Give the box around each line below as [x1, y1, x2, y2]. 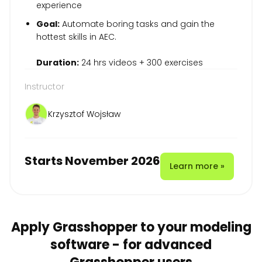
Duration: [36, 56, 79, 68]
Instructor [25, 80, 64, 92]
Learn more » [170, 160, 225, 172]
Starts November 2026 [25, 152, 160, 169]
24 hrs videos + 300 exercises [79, 56, 203, 68]
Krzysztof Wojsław [48, 108, 120, 120]
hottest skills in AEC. [36, 30, 116, 43]
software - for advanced [50, 235, 212, 254]
